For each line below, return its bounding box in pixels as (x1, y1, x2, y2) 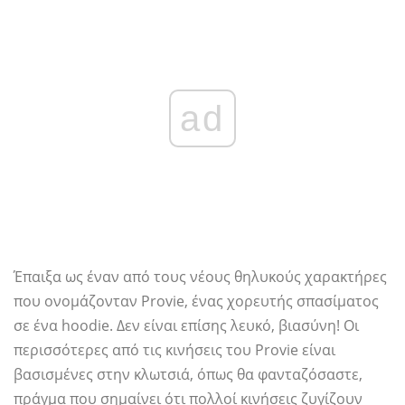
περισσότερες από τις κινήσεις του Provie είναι (14, 340, 335, 361)
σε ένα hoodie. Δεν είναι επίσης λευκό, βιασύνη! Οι (14, 316, 359, 336)
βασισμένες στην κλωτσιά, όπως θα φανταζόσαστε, (14, 364, 363, 385)
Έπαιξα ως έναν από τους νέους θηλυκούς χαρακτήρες (14, 267, 387, 287)
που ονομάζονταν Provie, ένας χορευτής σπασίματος (14, 291, 379, 312)
